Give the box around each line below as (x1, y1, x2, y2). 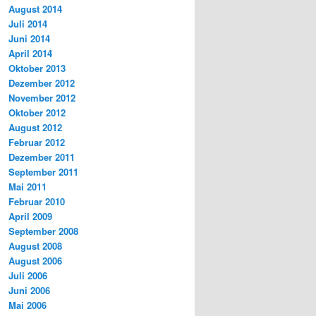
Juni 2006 (8, 284, 50, 298)
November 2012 (8, 91, 75, 105)
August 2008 (8, 239, 62, 253)
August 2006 (8, 254, 62, 268)
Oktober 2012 (8, 106, 66, 120)
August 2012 (8, 121, 62, 135)
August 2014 (8, 2, 62, 16)
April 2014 (8, 47, 52, 61)
